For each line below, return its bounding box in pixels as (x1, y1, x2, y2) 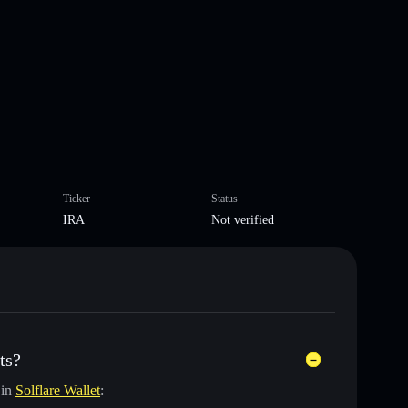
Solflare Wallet (15, 382, 100, 398)
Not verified (211, 212, 274, 227)
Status (211, 191, 238, 205)
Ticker (62, 191, 90, 205)
